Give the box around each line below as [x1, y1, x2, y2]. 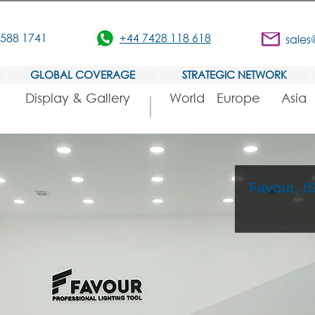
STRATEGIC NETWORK [182, 67, 287, 82]
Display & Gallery [25, 90, 130, 105]
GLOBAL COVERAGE [30, 67, 135, 82]
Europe [217, 90, 260, 105]
